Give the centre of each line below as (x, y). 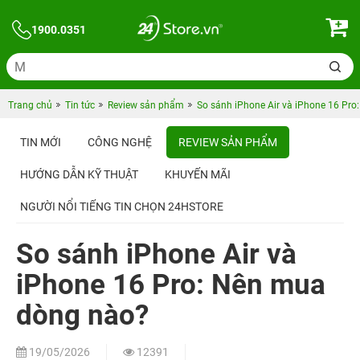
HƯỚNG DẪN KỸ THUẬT (79, 174)
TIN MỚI (41, 142)
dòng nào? (82, 315)
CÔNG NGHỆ (120, 142)
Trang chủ (30, 105)
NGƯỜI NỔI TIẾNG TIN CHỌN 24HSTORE (122, 207)
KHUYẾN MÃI (198, 174)
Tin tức (80, 105)
